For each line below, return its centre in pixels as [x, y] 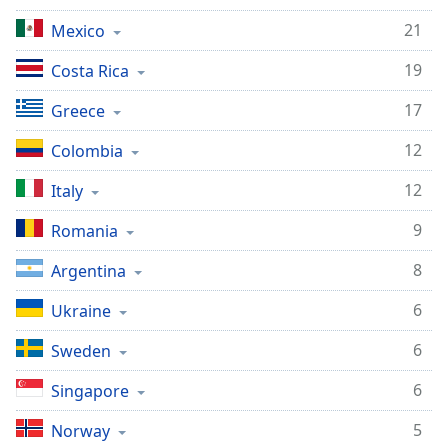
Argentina [88, 271]
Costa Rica [90, 71]
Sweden [81, 351]
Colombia [87, 151]
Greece [78, 111]
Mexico [78, 31]
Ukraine [81, 311]
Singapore [90, 391]
